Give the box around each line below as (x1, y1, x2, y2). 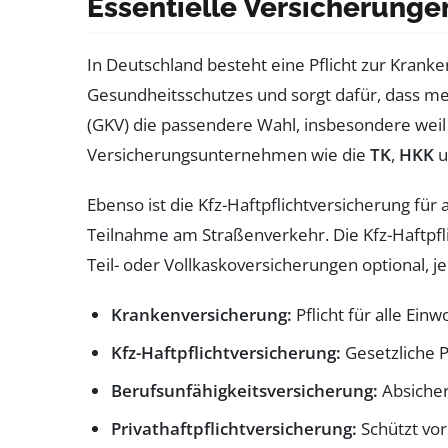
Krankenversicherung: (111, 303, 292, 326)
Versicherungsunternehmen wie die (87, 143, 370, 166)
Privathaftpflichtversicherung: (111, 417, 357, 440)
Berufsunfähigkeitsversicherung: (111, 379, 378, 402)
